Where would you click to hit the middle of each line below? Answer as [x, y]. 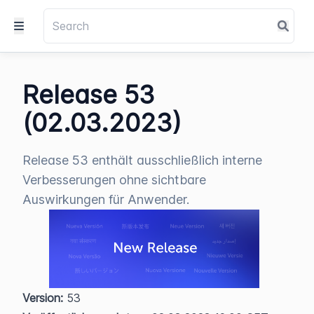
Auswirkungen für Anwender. [106, 199]
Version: [43, 298]
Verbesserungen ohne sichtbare [114, 180]
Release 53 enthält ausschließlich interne [142, 160]
